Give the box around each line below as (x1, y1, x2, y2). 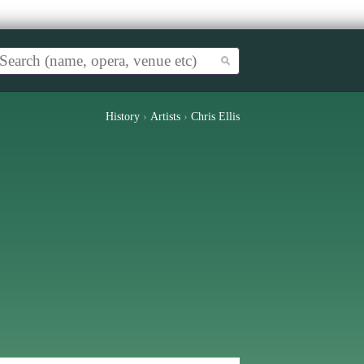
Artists (150, 110, 180, 123)
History (106, 110, 140, 123)
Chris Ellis (191, 110, 240, 123)
